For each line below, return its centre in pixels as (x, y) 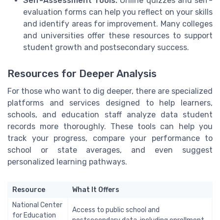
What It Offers (96, 190)
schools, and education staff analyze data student (110, 114)
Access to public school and (116, 210)
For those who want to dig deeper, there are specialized (110, 91)
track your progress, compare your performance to (110, 138)
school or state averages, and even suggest (110, 150)
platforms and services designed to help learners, (110, 103)
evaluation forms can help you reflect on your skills (118, 12)
